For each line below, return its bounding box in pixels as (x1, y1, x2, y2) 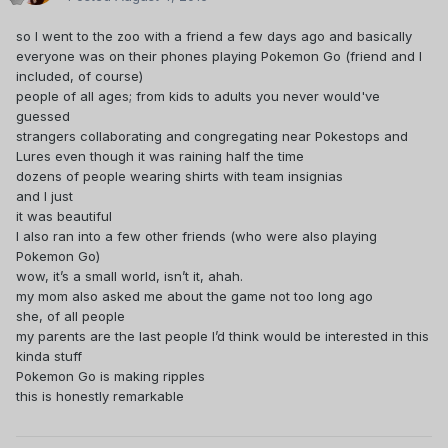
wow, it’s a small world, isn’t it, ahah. (16, 268, 243, 285)
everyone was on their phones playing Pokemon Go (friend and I (16, 48, 422, 65)
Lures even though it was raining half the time (16, 148, 304, 165)
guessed (16, 108, 70, 125)
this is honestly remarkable (16, 388, 184, 405)
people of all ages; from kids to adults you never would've (16, 88, 380, 105)
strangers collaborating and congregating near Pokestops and (16, 128, 408, 145)
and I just (16, 188, 73, 205)
